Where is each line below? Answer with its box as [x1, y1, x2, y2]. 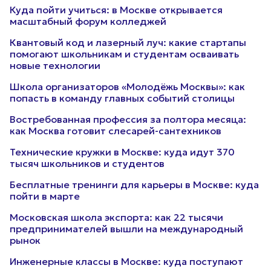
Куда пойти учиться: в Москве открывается [10, 4, 223, 16]
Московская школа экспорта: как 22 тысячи [10, 211, 223, 223]
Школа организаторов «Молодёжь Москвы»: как [10, 80, 245, 93]
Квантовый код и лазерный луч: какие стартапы [10, 36, 246, 48]
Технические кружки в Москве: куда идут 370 [10, 146, 235, 158]
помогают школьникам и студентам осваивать [10, 48, 239, 60]
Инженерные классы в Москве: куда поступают [10, 255, 243, 267]
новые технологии [10, 59, 100, 71]
